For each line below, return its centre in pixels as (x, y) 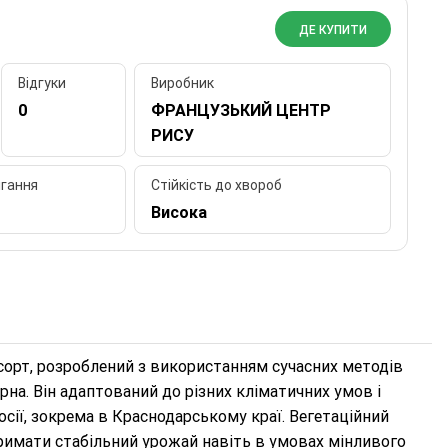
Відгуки (42, 83)
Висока (178, 213)
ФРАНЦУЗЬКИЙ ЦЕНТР (240, 111)
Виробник (182, 83)
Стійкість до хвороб (216, 185)
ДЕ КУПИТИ (332, 30)
